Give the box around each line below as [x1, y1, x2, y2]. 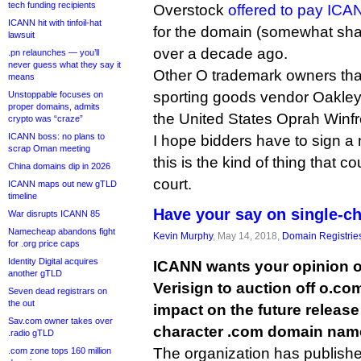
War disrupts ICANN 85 [8, 209, 100, 218]
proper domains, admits [8, 102, 100, 111]
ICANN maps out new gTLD [8, 179, 117, 189]
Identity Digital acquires [8, 256, 98, 266]
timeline [8, 191, 37, 201]
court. [153, 176, 192, 193]
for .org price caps [8, 239, 80, 248]
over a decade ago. [153, 45, 288, 62]
